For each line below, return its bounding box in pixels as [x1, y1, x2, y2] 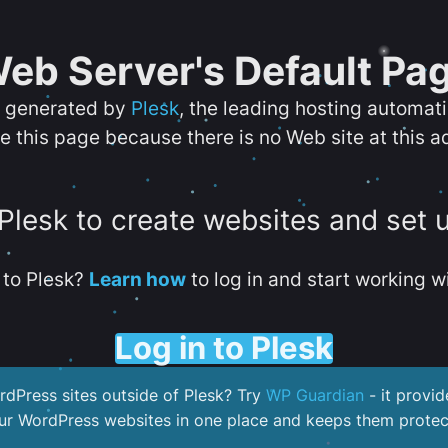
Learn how [88, 268, 186, 290]
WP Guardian [266, 385, 364, 406]
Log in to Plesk [115, 328, 333, 367]
